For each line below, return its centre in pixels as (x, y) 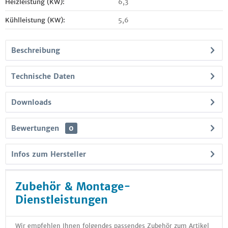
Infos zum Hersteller (49, 154)
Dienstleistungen (62, 200)
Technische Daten (43, 76)
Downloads (31, 102)
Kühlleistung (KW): (35, 20)
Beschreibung (36, 50)
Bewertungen (35, 128)
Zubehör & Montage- (73, 187)
